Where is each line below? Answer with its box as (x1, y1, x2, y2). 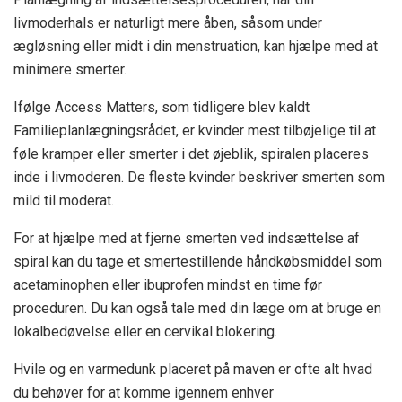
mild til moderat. (13, 192, 114, 210)
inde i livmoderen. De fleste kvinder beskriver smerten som (13, 169, 385, 187)
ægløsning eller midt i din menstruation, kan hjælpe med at (13, 38, 378, 56)
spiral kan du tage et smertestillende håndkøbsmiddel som (13, 253, 382, 271)
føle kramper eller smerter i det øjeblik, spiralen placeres (13, 145, 369, 163)
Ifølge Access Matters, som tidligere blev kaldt (13, 99, 310, 117)
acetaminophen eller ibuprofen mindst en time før (13, 276, 322, 294)
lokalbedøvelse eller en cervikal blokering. (13, 323, 277, 341)
